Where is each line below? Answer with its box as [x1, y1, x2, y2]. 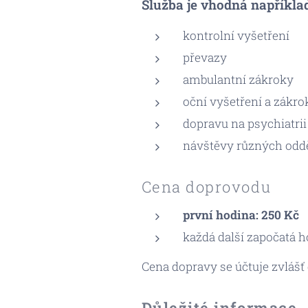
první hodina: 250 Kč [182, 207, 299, 223]
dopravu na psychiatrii [182, 115, 307, 131]
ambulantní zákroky [182, 71, 294, 87]
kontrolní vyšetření [182, 27, 289, 43]
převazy [182, 49, 227, 65]
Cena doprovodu [141, 177, 272, 197]
